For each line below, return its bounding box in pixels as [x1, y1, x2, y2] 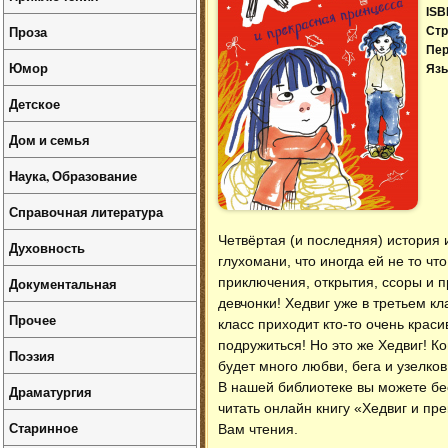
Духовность [9, 238, 85, 257]
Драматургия [9, 382, 92, 401]
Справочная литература [9, 202, 163, 221]
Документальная [9, 274, 117, 293]
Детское [9, 94, 60, 113]
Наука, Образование [9, 166, 137, 185]
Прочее [9, 310, 56, 329]
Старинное [9, 418, 78, 437]
